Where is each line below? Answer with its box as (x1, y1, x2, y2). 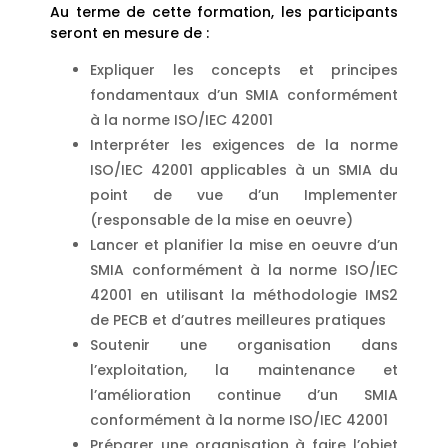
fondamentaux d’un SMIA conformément (90, 85, 398, 106)
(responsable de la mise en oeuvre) (90, 210, 353, 231)
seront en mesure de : (50, 22, 209, 43)
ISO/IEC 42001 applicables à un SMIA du (90, 160, 398, 181)
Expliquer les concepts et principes (90, 60, 398, 81)
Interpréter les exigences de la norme (90, 135, 398, 156)
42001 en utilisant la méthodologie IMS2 (90, 285, 398, 306)
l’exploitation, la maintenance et (90, 360, 398, 381)
